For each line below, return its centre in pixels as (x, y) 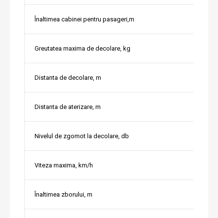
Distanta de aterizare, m (68, 107)
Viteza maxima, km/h (64, 165)
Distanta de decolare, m (68, 78)
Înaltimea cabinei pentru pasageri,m (84, 19)
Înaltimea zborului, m (64, 195)
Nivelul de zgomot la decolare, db (82, 136)
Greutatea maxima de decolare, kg (82, 49)
